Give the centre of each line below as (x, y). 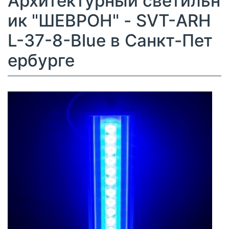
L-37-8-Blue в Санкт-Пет (110, 40)
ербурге (41, 60)
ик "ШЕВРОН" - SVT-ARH (109, 20)
